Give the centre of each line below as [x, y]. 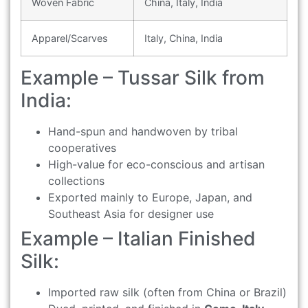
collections [76, 181]
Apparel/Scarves [70, 38]
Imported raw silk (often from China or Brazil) [167, 293]
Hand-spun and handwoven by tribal [143, 132]
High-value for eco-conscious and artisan [156, 165]
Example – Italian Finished [138, 239]
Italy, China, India [184, 38]
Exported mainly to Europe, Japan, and [150, 198]
